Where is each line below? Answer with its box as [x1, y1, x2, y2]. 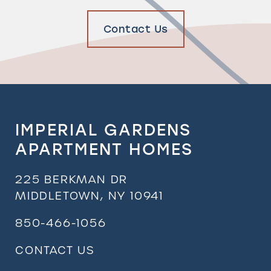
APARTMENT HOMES [15, 139, 193, 159]
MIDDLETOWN [15, 188, 101, 203]
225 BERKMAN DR [15, 172, 128, 186]
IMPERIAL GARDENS [15, 120, 191, 140]
